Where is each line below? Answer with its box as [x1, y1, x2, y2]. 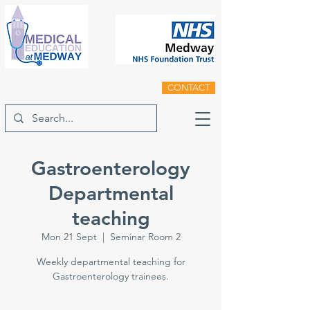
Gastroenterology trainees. [53, 270, 169, 282]
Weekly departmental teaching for [36, 255, 185, 268]
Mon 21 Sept [41, 230, 97, 243]
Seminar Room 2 [109, 230, 181, 243]
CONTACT [167, 82, 210, 93]
